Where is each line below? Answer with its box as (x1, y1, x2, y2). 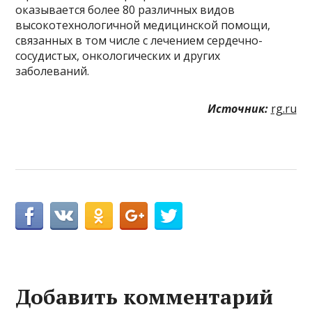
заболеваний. (15, 63, 90, 79)
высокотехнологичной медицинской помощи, (15, 17, 271, 33)
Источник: (207, 100, 268, 116)
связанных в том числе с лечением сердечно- (15, 32, 263, 48)
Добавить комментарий (15, 282, 274, 311)
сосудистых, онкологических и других (15, 47, 221, 63)
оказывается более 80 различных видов (15, 1, 235, 17)
